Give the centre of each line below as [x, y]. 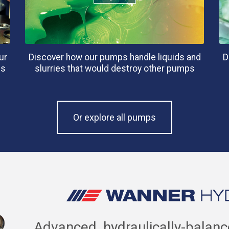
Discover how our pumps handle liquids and [114, 57]
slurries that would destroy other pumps [114, 68]
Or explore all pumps [114, 118]
